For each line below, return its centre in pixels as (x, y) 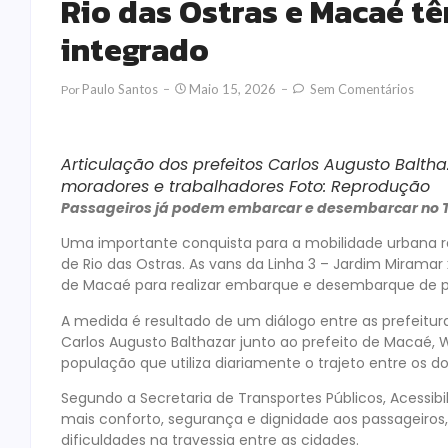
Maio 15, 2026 (232, 88)
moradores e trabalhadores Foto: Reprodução (245, 187)
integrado (135, 49)
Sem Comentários (360, 88)
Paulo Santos (120, 88)
